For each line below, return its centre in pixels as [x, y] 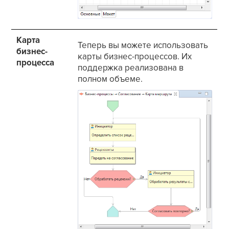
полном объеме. [110, 79]
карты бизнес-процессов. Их [135, 57]
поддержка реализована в [131, 68]
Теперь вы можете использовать [143, 45]
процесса [36, 63]
